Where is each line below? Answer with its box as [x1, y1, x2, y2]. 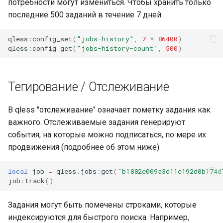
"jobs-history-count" [77, 43, 158, 53]
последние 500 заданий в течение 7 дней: [8, 10, 163, 19]
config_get [32, 43, 72, 53]
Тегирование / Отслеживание [8, 80, 169, 94]
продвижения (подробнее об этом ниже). [8, 142, 161, 152]
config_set [32, 34, 72, 43]
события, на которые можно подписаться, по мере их [8, 130, 206, 139]
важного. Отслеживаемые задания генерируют [8, 117, 185, 127]
